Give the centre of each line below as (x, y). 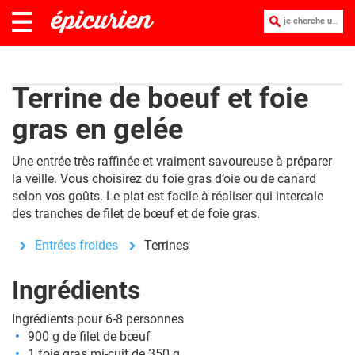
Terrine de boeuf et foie (160, 98)
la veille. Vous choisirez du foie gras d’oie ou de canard (164, 179)
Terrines (166, 245)
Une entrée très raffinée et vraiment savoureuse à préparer (172, 161)
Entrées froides (76, 245)
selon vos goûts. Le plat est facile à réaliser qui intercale (168, 196)
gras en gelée (97, 129)
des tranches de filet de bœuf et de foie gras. (137, 214)
